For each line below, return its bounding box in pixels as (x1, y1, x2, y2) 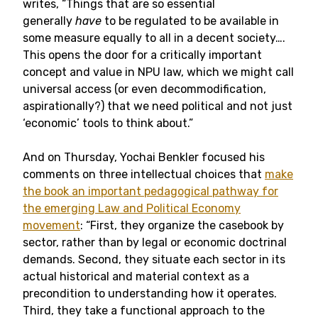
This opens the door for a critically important (23, 48, 262, 62)
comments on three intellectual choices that (23, 168, 265, 181)
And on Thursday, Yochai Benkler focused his (23, 150, 265, 164)
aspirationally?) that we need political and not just (23, 99, 292, 113)
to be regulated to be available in (104, 14, 279, 28)
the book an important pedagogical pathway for (23, 185, 278, 198)
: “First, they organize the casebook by (80, 219, 284, 232)
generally (23, 14, 75, 28)
